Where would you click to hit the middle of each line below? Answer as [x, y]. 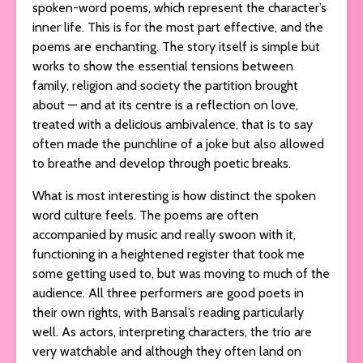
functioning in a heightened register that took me [169, 254]
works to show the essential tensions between [163, 66]
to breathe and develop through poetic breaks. [162, 163]
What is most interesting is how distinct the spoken [174, 195]
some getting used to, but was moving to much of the [181, 273]
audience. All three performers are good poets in [168, 293]
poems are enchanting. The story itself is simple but [176, 46]
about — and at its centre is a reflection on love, [165, 105]
